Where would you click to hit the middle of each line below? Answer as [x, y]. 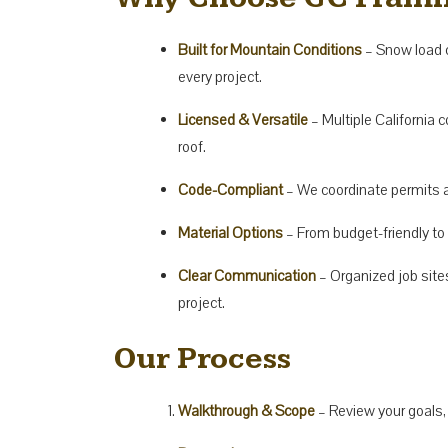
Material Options [230, 232]
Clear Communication [247, 275]
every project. [220, 76]
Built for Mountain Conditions [270, 49]
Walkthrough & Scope [246, 410]
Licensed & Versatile [243, 119]
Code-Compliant [230, 189]
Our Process [202, 358]
